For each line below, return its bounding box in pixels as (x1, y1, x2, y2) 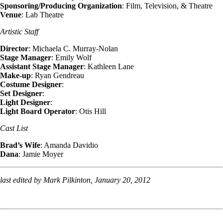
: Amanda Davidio (40, 140, 98, 149)
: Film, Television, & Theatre (122, 1, 213, 10)
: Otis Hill (75, 107, 106, 115)
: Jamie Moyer (18, 149, 63, 158)
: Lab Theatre (21, 10, 64, 19)
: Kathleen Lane (84, 62, 134, 71)
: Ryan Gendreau (31, 71, 84, 80)
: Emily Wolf (51, 53, 92, 62)
